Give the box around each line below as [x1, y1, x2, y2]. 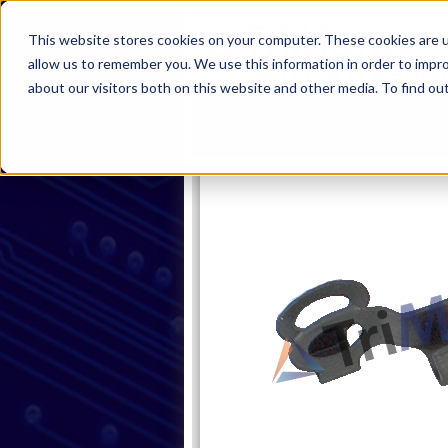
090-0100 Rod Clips [281, 135, 394, 150]
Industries [353, 104, 406, 118]
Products [273, 104, 321, 118]
